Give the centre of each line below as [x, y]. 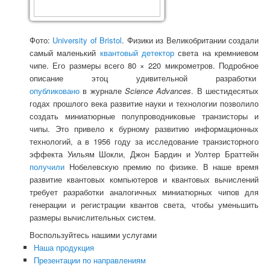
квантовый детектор [137, 52]
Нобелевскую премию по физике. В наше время [162, 166]
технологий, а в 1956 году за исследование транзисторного [144, 141]
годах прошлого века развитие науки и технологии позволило [144, 103]
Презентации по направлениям [89, 260]
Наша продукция [64, 247]
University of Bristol [87, 40]
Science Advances [158, 90]
